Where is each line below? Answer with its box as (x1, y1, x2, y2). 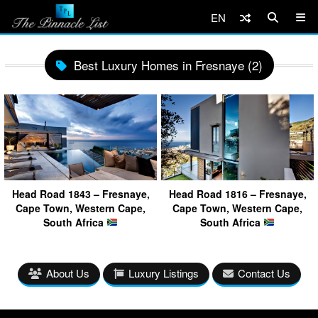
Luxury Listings (128, 265, 199, 280)
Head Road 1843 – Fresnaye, (11, 186, 150, 201)
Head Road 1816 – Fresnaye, (168, 186, 307, 201)
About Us (45, 265, 89, 280)
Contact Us (237, 265, 290, 280)
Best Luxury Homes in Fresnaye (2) (73, 56, 263, 74)
